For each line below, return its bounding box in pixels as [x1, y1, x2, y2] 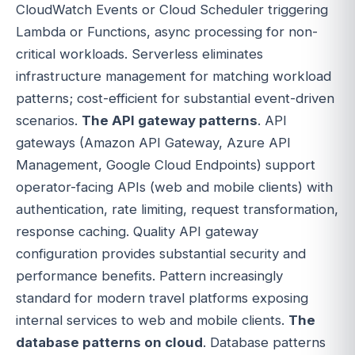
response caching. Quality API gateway [16, 223, 258, 240]
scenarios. [16, 113, 82, 129]
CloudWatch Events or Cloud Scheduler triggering [16, 2, 328, 18]
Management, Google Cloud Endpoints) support [16, 157, 315, 174]
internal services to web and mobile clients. [16, 312, 288, 329]
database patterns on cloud [16, 334, 203, 351]
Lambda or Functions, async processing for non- [16, 24, 318, 40]
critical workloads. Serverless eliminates [16, 46, 263, 63]
